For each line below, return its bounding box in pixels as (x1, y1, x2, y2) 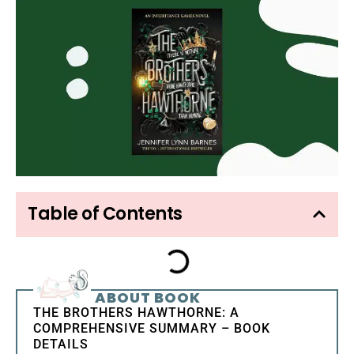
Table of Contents (28, 201, 183, 226)
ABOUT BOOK (95, 287, 201, 307)
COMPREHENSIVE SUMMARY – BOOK (33, 321, 270, 337)
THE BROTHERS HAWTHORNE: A (33, 305, 239, 321)
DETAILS (33, 337, 88, 352)
